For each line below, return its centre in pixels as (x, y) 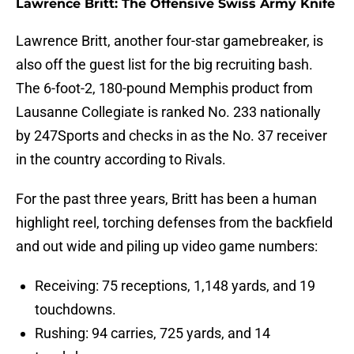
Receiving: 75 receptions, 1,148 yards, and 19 (175, 286)
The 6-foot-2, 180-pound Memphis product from (164, 88)
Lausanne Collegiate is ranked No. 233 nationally (168, 112)
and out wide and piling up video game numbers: (167, 247)
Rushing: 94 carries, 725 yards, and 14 (153, 333)
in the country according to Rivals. (121, 160)
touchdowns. (75, 310)
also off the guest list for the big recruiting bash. (164, 65)
